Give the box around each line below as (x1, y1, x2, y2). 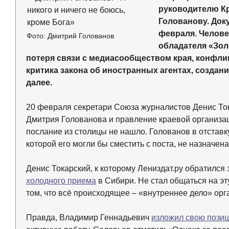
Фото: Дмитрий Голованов (27, 32, 114, 40)
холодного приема (26, 176, 96, 186)
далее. (26, 78, 52, 87)
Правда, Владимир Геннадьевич (26, 213, 151, 222)
